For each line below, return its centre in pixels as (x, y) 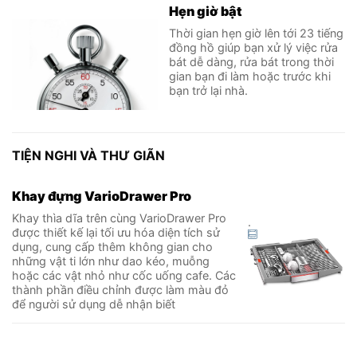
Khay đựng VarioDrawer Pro (102, 196)
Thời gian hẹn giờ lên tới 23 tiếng (257, 33)
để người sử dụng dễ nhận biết (94, 304)
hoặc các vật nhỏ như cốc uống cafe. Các (124, 275)
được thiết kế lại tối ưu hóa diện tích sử (116, 232)
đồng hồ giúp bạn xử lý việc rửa (254, 48)
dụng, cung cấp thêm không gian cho (112, 246)
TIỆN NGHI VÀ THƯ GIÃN (88, 156)
